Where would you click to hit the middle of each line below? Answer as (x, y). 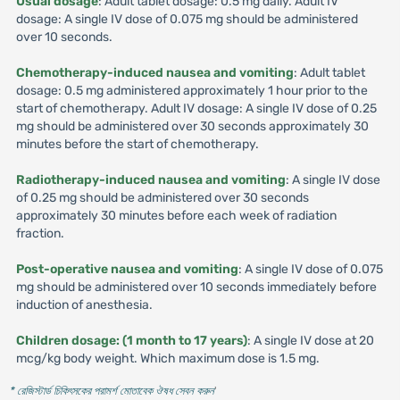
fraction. (40, 233)
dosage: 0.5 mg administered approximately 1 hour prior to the (192, 91)
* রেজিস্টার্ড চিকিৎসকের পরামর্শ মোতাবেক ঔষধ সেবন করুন (111, 391)
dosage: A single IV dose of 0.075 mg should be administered (187, 19)
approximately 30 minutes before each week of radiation (176, 216)
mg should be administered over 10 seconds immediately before (196, 287)
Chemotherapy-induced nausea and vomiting (154, 73)
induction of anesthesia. (84, 305)
